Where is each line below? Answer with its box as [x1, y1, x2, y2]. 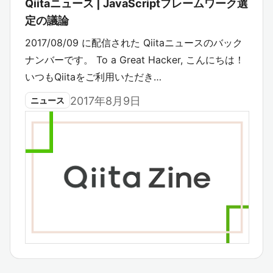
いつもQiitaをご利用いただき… [25, 71, 161, 83]
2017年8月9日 [70, 94, 141, 108]
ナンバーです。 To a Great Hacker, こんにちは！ [25, 54, 244, 66]
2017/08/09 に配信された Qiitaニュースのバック [25, 37, 243, 49]
